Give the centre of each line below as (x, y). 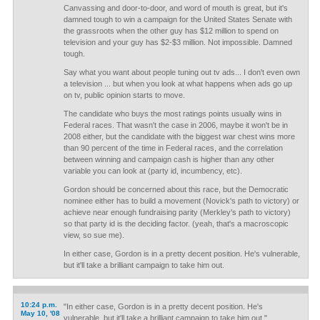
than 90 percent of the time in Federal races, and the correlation (173, 148)
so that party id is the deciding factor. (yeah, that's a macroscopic (176, 224)
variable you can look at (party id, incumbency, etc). (152, 171)
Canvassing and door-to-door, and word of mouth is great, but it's (175, 8)
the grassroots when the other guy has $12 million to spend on (171, 31)
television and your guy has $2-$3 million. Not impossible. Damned (177, 42)
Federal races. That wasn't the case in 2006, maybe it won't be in (175, 125)
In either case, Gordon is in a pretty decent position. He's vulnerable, (181, 254)
